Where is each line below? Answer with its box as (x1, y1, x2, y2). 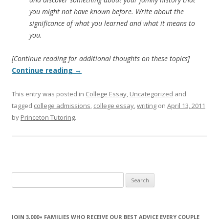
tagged (12, 101, 34, 110)
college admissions (34, 101, 90, 110)
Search (11, 173, 32, 182)
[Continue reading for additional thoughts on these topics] (12, 54, 190, 63)
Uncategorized (130, 89, 173, 98)
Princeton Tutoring (21, 113, 75, 122)
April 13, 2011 (167, 101, 205, 110)
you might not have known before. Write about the (29, 7, 184, 16)
